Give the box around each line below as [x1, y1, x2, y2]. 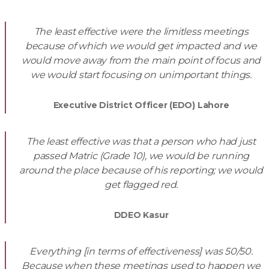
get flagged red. [104, 179, 178, 190]
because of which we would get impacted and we [25, 40, 258, 52]
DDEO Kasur [113, 210, 169, 220]
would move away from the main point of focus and [21, 55, 261, 66]
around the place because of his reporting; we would [19, 165, 263, 176]
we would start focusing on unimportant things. [31, 69, 252, 80]
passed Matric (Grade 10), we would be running [32, 150, 250, 162]
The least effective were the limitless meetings [34, 26, 249, 37]
